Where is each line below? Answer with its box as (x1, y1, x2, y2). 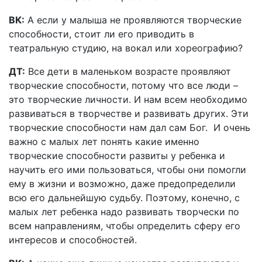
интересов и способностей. (9, 233, 140, 246)
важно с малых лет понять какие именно (9, 135, 199, 147)
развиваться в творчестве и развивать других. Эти (9, 107, 249, 119)
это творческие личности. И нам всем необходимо (9, 93, 247, 105)
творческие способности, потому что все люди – (9, 79, 238, 91)
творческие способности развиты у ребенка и (9, 149, 225, 161)
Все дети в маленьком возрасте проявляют (25, 65, 231, 77)
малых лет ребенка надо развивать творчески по (9, 205, 239, 218)
